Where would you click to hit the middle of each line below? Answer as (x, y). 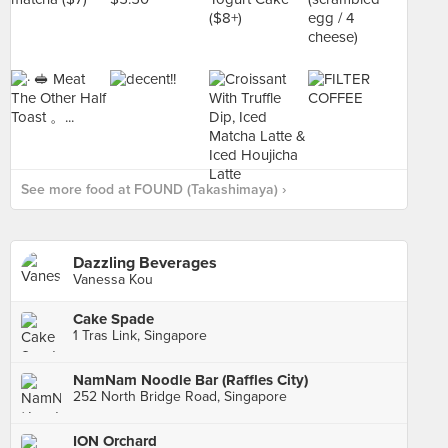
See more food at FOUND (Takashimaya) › (153, 189)
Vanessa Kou (113, 279)
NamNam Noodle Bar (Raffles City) (190, 380)
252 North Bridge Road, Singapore (180, 396)
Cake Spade (113, 319)
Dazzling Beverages (145, 263)
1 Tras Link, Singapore (140, 335)
